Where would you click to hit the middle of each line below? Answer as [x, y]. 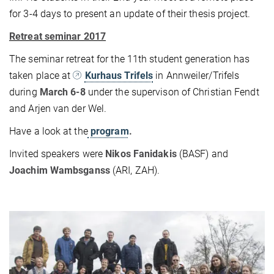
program [108, 131]
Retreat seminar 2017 [57, 36]
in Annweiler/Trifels [196, 75]
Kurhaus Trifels [119, 75]
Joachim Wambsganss [61, 170]
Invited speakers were [56, 154]
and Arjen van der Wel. [58, 108]
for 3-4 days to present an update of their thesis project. [130, 13]
